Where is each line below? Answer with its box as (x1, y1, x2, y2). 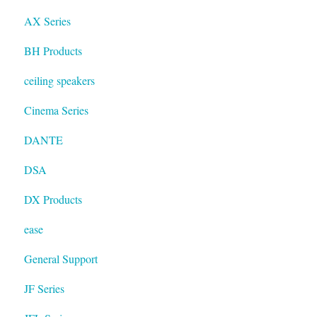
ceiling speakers (24, 73, 95, 88)
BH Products (24, 43, 82, 59)
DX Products (24, 192, 82, 207)
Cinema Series (24, 103, 88, 118)
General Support (24, 251, 98, 267)
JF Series (24, 281, 64, 296)
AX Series (24, 13, 71, 29)
